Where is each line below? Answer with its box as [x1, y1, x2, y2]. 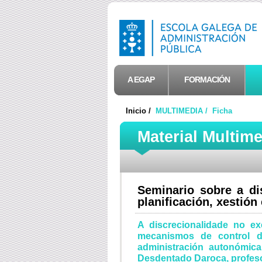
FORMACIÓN [184, 75, 230, 84]
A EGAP [127, 75, 154, 84]
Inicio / [126, 106, 153, 115]
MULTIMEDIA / [156, 106, 210, 115]
